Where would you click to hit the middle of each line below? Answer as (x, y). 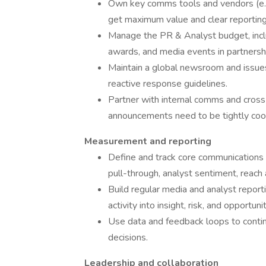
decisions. (128, 237)
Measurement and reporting (148, 141)
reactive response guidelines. (168, 84)
